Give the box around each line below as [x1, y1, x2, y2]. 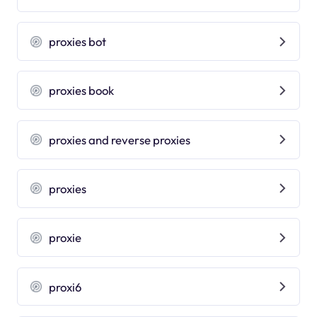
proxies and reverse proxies [49, 132, 191, 147]
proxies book [49, 83, 115, 98]
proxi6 [49, 279, 82, 294]
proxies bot [49, 34, 107, 50]
